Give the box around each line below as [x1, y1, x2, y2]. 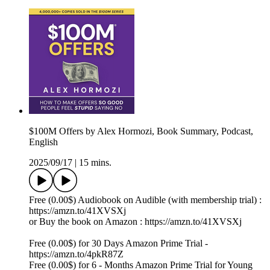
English [29, 137, 58, 148]
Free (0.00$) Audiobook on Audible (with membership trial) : [29, 195, 262, 206]
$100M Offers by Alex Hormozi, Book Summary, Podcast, [29, 126, 253, 137]
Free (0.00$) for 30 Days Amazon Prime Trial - [29, 238, 208, 249]
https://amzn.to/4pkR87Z [29, 249, 124, 260]
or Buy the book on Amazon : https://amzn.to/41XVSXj [29, 216, 242, 227]
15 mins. [79, 157, 111, 168]
